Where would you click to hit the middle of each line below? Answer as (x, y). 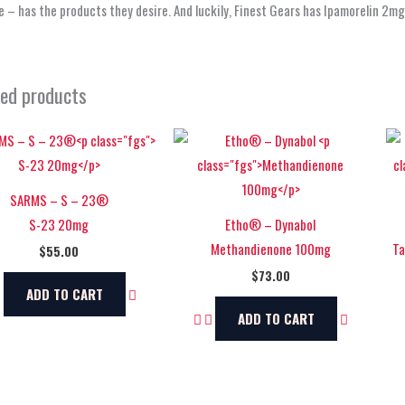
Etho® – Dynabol (271, 225)
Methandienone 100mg (270, 249)
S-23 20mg (59, 225)
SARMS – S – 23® (59, 200)
